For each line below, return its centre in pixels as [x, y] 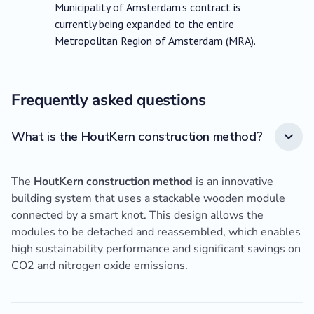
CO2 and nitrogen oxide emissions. [100, 266]
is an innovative [233, 182]
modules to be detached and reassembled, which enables [156, 232]
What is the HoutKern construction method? [137, 136]
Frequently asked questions [109, 100]
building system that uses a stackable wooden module [148, 199]
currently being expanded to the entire [145, 24]
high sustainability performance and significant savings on [156, 249]
